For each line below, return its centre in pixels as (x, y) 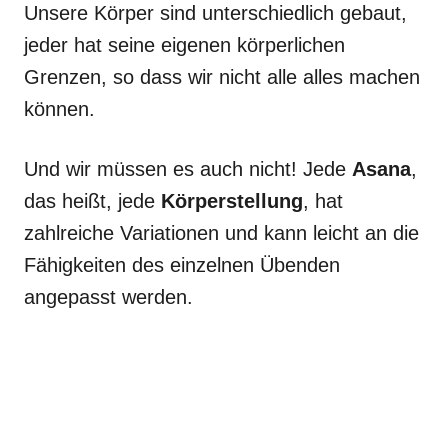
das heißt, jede (92, 200)
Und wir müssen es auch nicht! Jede (188, 168)
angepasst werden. (108, 296)
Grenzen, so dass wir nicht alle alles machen (222, 76)
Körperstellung (232, 200)
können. (59, 108)
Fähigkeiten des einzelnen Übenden (182, 264)
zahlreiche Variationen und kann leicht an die (221, 232)
